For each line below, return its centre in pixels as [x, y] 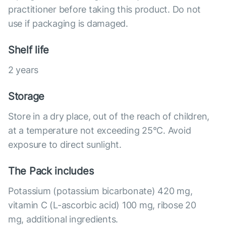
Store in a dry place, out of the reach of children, [109, 117]
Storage [26, 97]
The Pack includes [51, 171]
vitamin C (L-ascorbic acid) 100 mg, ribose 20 [102, 205]
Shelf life [29, 50]
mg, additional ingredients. [63, 219]
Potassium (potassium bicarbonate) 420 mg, [100, 191]
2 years [23, 70]
